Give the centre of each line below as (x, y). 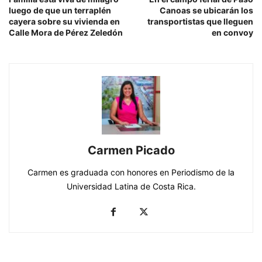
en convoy (232, 33)
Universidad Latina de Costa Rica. (131, 187)
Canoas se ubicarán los (206, 11)
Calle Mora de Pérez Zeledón (66, 33)
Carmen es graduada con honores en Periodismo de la (131, 173)
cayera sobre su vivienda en (64, 22)
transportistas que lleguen (200, 22)
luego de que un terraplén (60, 11)
